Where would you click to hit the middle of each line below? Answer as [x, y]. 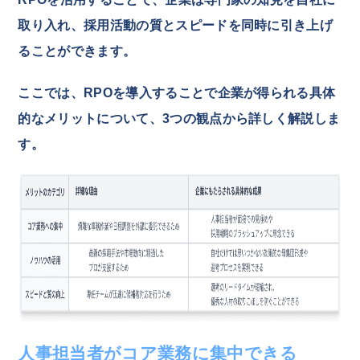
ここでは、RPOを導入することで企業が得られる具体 [177, 92]
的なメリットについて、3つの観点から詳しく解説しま [179, 118]
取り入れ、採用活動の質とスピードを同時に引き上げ [176, 25]
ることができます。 [77, 51]
